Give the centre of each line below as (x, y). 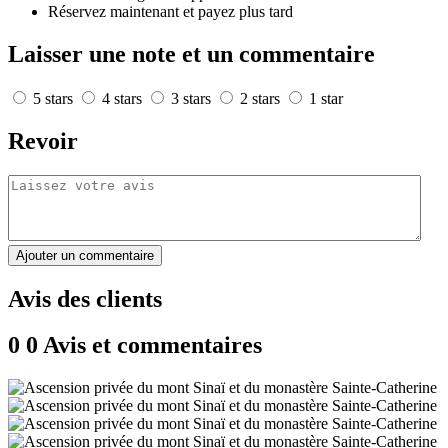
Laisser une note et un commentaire (191, 53)
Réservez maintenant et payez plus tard (170, 11)
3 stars (191, 98)
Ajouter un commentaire (85, 255)
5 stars (53, 98)
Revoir (43, 140)
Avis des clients (85, 298)
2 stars (260, 98)
